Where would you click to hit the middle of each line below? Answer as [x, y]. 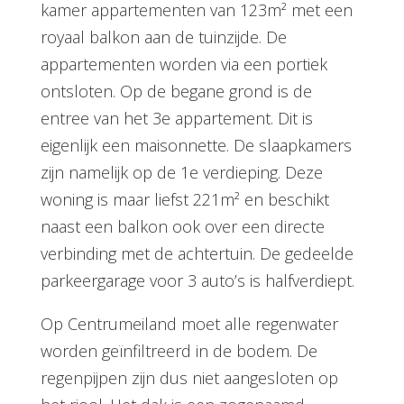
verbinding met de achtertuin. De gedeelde [197, 253]
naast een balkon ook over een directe [182, 226]
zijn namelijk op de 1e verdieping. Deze [181, 172]
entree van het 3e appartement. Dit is [176, 118]
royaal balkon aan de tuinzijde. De [163, 37]
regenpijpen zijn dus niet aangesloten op [189, 378]
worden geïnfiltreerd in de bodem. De [179, 351]
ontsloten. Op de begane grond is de [176, 91]
